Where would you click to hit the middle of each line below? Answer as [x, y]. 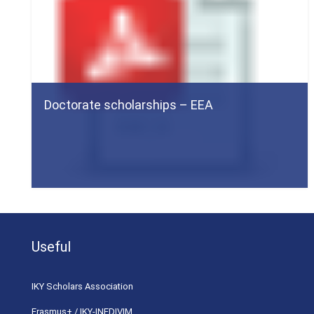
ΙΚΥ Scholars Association [82, 286]
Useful [51, 247]
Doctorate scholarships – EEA [129, 104]
